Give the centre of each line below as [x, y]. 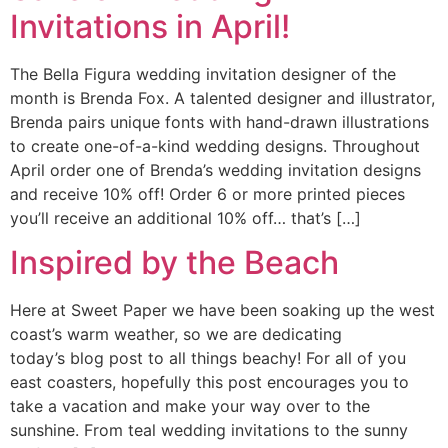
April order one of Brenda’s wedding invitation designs [215, 169]
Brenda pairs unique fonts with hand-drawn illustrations [219, 121]
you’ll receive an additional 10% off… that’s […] [185, 217]
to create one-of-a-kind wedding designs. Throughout [215, 145]
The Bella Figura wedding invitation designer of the [203, 73]
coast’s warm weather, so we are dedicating [176, 334]
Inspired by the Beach [174, 263]
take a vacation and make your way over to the [190, 406]
